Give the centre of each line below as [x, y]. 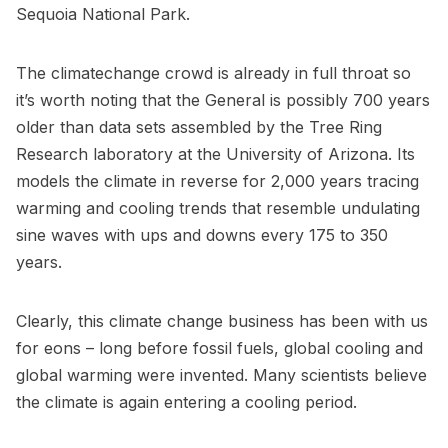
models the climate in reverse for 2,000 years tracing [217, 181]
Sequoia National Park [101, 14]
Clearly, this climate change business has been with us [222, 321]
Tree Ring [345, 127]
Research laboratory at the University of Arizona [202, 154]
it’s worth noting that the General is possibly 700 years [223, 100]
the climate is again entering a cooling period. [186, 402]
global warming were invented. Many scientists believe [221, 375]
